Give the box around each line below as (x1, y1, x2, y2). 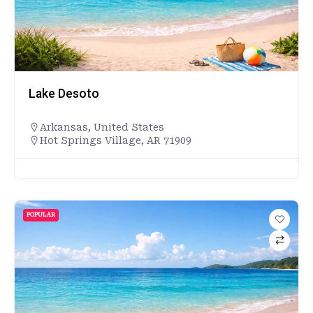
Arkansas (40, 121, 88, 133)
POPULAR (27, 211, 55, 218)
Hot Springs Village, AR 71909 (40, 134, 191, 146)
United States (94, 121, 164, 133)
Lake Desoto (29, 86, 99, 101)
